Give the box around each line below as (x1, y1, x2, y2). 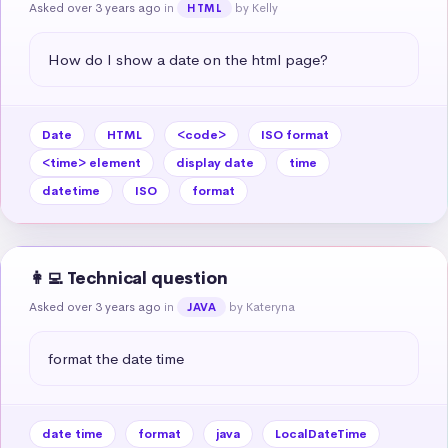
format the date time (48, 348, 184, 368)
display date (176, 154, 254, 171)
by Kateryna (229, 298, 296, 315)
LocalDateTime (275, 425, 367, 442)
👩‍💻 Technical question (29, 267, 228, 289)
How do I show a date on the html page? (48, 49, 328, 69)
